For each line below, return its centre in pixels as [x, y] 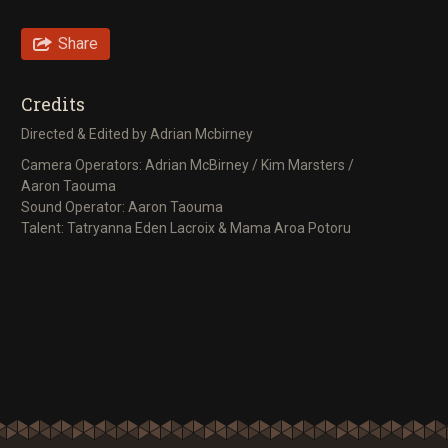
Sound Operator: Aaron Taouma [122, 207]
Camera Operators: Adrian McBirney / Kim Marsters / [187, 165]
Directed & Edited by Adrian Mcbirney [138, 133]
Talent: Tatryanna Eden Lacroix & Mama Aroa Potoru [186, 228]
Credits [53, 103]
